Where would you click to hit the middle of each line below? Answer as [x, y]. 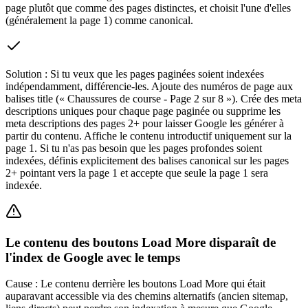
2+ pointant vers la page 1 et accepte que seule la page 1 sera [137, 173]
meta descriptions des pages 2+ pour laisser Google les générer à [145, 123]
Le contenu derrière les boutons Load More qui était [153, 284]
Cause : [22, 284]
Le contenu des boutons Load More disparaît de [141, 242]
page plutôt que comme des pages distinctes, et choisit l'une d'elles [148, 8]
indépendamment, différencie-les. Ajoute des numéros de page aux [149, 86]
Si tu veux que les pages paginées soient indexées [157, 74]
